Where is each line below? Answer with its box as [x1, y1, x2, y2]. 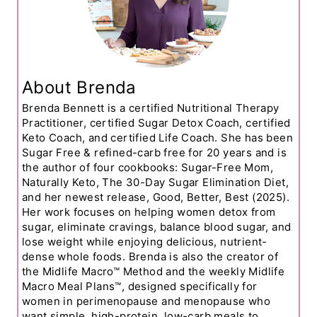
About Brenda [22, 76, 137, 98]
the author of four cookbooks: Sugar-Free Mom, [22, 160, 273, 174]
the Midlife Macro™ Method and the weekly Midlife [22, 264, 285, 278]
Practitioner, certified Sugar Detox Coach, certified [22, 115, 291, 129]
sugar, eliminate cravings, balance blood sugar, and [22, 219, 292, 234]
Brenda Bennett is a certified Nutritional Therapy [22, 100, 279, 115]
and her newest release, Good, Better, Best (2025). [22, 190, 289, 204]
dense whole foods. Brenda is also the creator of [22, 249, 279, 263]
